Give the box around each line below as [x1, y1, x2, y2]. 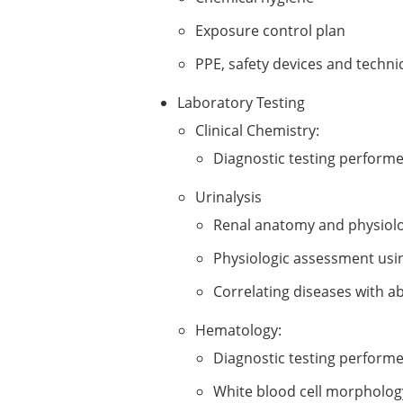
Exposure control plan [195, 21, 345, 40]
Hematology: [195, 320, 285, 340]
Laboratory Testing [177, 93, 309, 112]
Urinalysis [195, 187, 265, 207]
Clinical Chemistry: [195, 121, 323, 140]
